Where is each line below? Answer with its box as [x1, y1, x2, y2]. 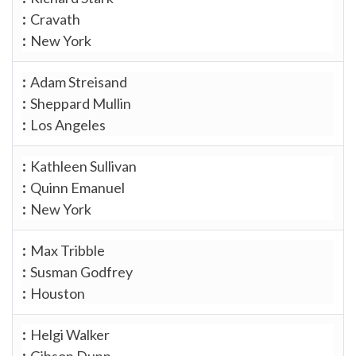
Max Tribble [30, 241, 105, 259]
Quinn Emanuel [30, 178, 125, 196]
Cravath [30, 10, 80, 28]
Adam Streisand [30, 72, 127, 91]
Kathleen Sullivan [30, 157, 137, 175]
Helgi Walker [30, 325, 110, 343]
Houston [30, 284, 85, 302]
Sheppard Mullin [30, 94, 131, 112]
